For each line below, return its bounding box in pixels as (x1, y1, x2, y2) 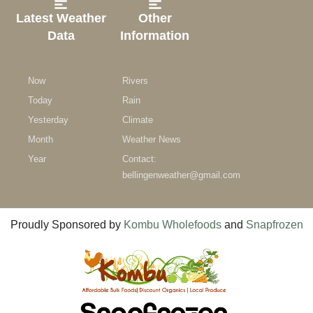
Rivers (122, 75, 148, 87)
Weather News (122, 134, 181, 145)
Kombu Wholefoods (123, 219, 221, 231)
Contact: (122, 154, 156, 165)
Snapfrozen (245, 219, 303, 231)
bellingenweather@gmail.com (122, 170, 240, 181)
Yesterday (28, 115, 68, 126)
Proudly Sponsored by (10, 219, 124, 231)
